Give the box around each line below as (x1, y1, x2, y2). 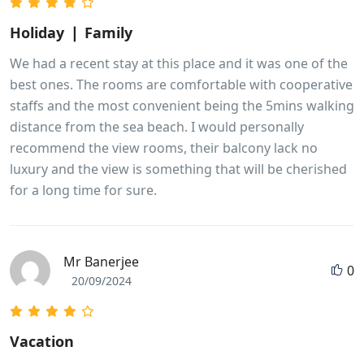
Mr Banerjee (63, 252, 139, 271)
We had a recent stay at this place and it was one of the (10, 54, 348, 72)
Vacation (10, 331, 74, 351)
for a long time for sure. (10, 180, 157, 199)
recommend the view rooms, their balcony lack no (10, 138, 318, 157)
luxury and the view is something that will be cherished (10, 159, 347, 178)
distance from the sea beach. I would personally (10, 117, 304, 136)
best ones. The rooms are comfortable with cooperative (10, 75, 353, 93)
